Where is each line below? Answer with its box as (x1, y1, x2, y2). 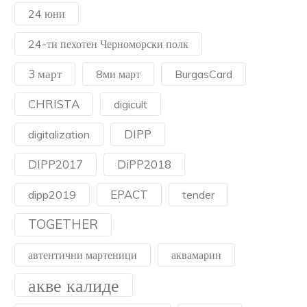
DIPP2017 (28, 157, 83, 171)
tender (182, 188, 214, 201)
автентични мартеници (28, 248, 137, 262)
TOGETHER (28, 217, 98, 232)
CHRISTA (28, 97, 79, 111)
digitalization (28, 127, 90, 141)
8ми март (96, 67, 140, 81)
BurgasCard (175, 67, 232, 81)
